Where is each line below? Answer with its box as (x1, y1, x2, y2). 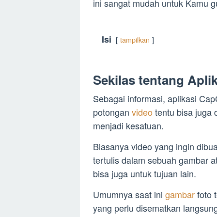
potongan (93, 106, 132, 119)
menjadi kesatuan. (93, 119, 164, 132)
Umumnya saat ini (93, 188, 165, 201)
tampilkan (120, 34, 150, 45)
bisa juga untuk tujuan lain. (93, 167, 196, 180)
